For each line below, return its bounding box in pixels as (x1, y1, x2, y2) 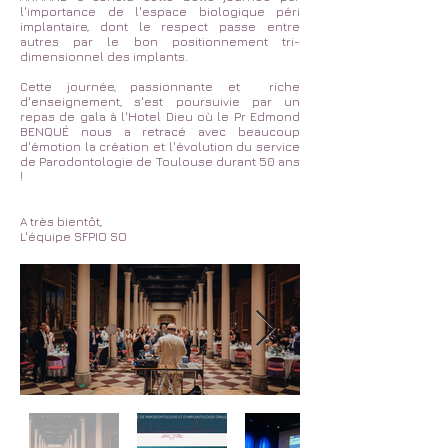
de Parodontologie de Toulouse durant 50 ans (20, 154, 300, 169)
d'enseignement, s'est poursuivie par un (20, 94, 300, 109)
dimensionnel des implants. (20, 49, 188, 64)
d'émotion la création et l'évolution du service (20, 139, 300, 154)
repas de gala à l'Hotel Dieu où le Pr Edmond (20, 109, 300, 124)
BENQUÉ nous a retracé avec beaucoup (20, 124, 300, 139)
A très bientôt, (20, 214, 102, 229)
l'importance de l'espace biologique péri (20, 4, 300, 19)
